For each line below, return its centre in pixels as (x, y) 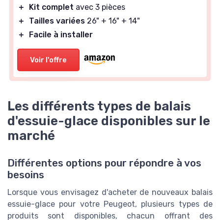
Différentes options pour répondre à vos (104, 163)
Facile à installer (61, 35)
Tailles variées (57, 21)
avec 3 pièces (99, 7)
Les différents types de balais (99, 106)
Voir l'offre (48, 60)
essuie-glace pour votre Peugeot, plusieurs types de (110, 204)
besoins (26, 175)
